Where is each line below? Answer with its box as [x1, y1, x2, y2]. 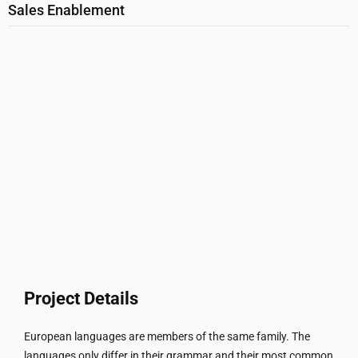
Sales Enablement [8, 2, 125, 19]
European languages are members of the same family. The [24, 330, 310, 344]
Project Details [24, 288, 138, 309]
